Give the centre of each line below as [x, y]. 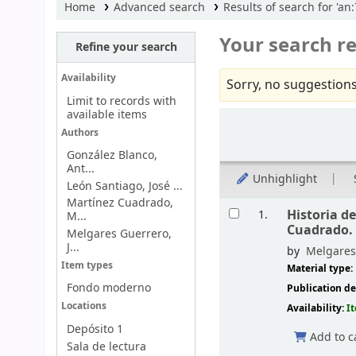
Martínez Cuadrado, [120, 203]
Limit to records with [121, 101]
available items [106, 114]
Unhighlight [284, 179]
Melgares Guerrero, [119, 234]
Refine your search [126, 47]
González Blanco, [112, 156]
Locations [83, 307]
